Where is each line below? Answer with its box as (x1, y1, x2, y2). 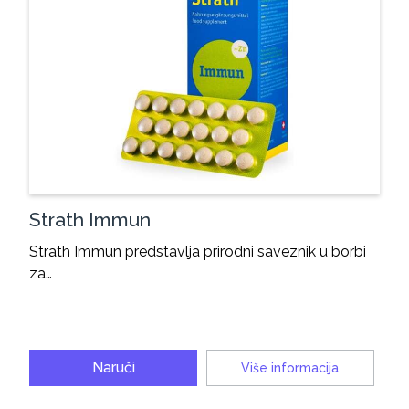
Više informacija (241, 360, 340, 375)
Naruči (91, 358, 135, 376)
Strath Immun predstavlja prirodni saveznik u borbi (29, 242, 367, 260)
